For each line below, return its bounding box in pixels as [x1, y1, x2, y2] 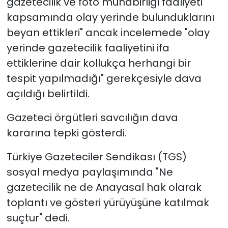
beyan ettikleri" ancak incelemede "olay [6, 25, 210, 40]
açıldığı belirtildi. [6, 86, 90, 101]
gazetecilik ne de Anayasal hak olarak [6, 180, 202, 194]
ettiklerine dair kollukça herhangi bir [6, 55, 191, 70]
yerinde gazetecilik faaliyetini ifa [6, 40, 169, 55]
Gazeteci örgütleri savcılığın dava [6, 110, 178, 125]
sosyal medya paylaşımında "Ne [6, 164, 173, 179]
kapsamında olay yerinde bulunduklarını [6, 10, 214, 24]
